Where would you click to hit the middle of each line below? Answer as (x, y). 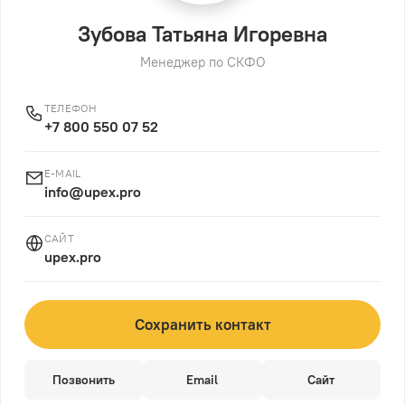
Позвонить (84, 379)
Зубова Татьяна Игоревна (202, 33)
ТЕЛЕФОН (71, 108)
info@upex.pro (93, 191)
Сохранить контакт (202, 324)
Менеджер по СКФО (202, 61)
